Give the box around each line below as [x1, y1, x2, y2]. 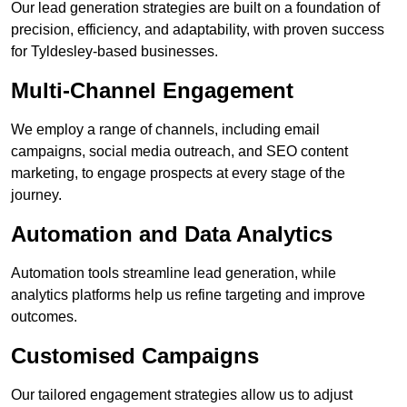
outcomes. [11, 309, 77, 325]
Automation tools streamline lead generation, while [11, 265, 336, 282]
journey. [11, 187, 62, 203]
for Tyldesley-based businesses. [11, 44, 218, 60]
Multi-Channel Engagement [11, 78, 293, 104]
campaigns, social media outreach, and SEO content [11, 144, 348, 160]
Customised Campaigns [11, 343, 259, 369]
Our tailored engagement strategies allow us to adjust [11, 387, 352, 403]
